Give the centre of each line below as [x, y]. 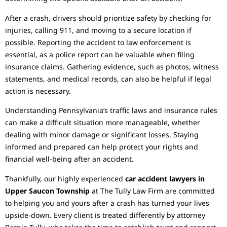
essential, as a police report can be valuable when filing [100, 54]
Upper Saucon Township [47, 191]
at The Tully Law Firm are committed [152, 191]
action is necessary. [38, 91]
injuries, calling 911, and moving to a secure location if [98, 30]
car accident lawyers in [165, 178]
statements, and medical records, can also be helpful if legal [108, 79]
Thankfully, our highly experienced [65, 178]
